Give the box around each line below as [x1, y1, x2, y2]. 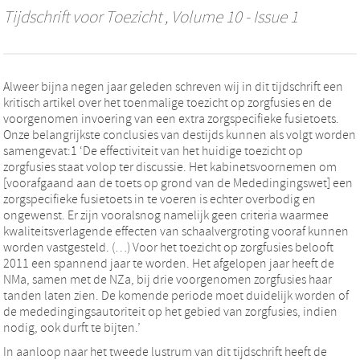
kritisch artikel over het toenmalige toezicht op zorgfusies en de [3, 95, 332, 110]
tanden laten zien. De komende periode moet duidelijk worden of [3, 288, 349, 303]
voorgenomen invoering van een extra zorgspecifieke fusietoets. [3, 111, 339, 126]
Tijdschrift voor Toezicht [3, 7, 162, 27]
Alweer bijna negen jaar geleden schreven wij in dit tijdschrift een [3, 79, 343, 94]
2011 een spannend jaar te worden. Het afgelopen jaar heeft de [3, 256, 334, 271]
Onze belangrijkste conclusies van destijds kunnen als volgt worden [3, 127, 356, 142]
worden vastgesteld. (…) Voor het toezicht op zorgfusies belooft [3, 239, 333, 255]
